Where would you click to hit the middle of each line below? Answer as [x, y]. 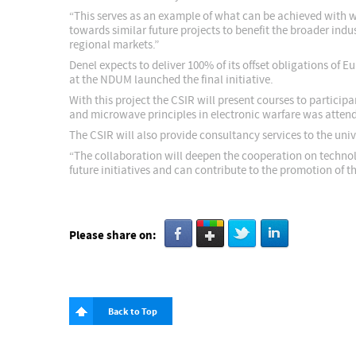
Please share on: [113, 236]
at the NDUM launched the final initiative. [171, 80]
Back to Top [133, 312]
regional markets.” [114, 45]
